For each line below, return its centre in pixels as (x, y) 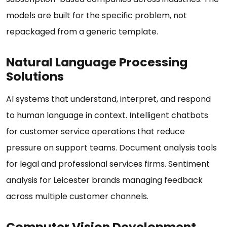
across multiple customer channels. (78, 197)
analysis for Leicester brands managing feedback (104, 180)
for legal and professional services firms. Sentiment (108, 164)
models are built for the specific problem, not (97, 16)
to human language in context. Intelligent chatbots (107, 116)
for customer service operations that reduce (96, 132)
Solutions (36, 77)
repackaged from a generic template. (83, 32)
